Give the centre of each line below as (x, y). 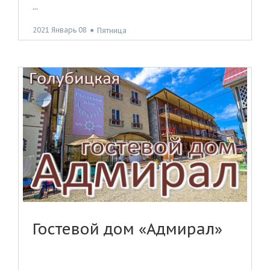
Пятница (112, 30)
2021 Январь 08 (60, 30)
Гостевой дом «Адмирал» (127, 229)
